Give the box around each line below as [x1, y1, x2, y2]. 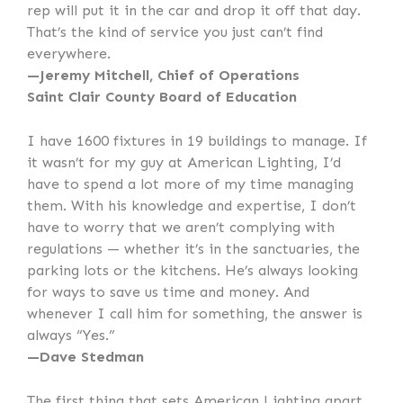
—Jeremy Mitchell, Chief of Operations [27, 67, 300, 84]
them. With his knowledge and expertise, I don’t [27, 197, 356, 214]
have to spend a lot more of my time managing [27, 175, 354, 193]
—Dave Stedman [27, 348, 144, 365]
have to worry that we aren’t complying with [27, 219, 335, 236]
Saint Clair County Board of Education [27, 88, 297, 105]
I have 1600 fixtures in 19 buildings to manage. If [27, 132, 367, 149]
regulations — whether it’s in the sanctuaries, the [27, 240, 360, 257]
